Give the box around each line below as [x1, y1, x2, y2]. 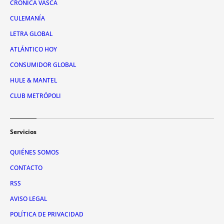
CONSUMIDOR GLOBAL [10, 60, 76, 69]
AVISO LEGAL [10, 194, 47, 203]
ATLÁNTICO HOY [10, 45, 57, 54]
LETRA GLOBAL [10, 29, 52, 38]
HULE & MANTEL [10, 76, 57, 85]
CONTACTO [10, 163, 42, 172]
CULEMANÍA [10, 14, 45, 23]
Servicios [10, 127, 36, 136]
